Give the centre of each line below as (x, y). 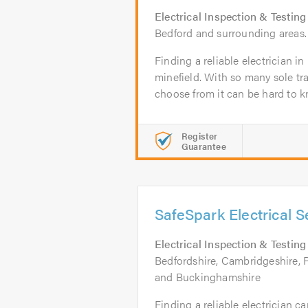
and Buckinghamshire (208, 277)
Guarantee (204, 146)
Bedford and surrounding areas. (231, 33)
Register (200, 136)
